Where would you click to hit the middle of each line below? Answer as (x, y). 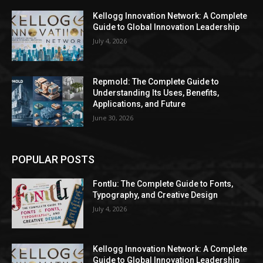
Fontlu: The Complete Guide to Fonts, (163, 183)
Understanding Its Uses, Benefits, (156, 93)
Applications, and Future (139, 104)
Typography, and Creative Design (156, 195)
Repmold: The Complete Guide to (156, 82)
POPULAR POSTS (53, 159)
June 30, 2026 (113, 118)
